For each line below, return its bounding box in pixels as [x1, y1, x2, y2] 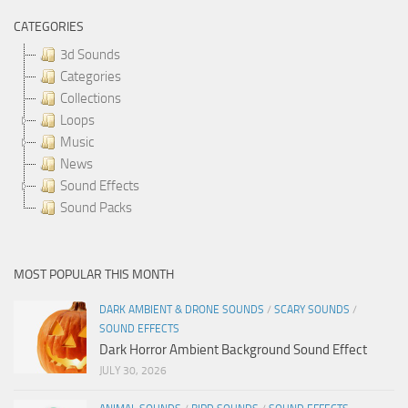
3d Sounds [60, 46, 120, 63]
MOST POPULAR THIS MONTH [14, 266, 174, 282]
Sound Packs [60, 199, 132, 216]
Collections [60, 89, 121, 107]
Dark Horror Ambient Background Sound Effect [99, 341, 367, 358]
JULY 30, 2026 [99, 363, 167, 377]
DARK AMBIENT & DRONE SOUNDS [99, 302, 264, 316]
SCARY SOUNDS [274, 302, 350, 316]
